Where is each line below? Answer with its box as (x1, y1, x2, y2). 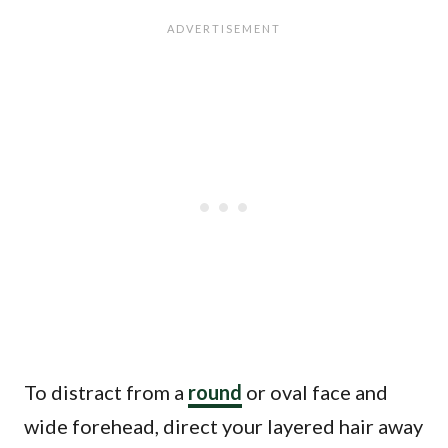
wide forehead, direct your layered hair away (24, 414, 423, 438)
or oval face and (242, 380, 388, 404)
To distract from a (24, 380, 188, 404)
